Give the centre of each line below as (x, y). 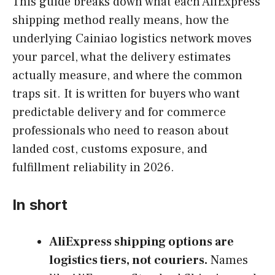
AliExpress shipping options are (141, 242)
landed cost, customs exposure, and (110, 149)
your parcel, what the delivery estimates (122, 57)
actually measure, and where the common (127, 75)
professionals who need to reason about (121, 130)
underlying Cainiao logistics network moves (132, 38)
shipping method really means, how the (121, 20)
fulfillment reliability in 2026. (93, 167)
